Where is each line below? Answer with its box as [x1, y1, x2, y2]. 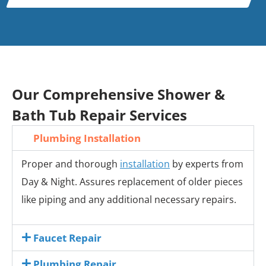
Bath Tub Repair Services [12, 105, 187, 125]
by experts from [170, 157, 243, 170]
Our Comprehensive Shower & [12, 84, 225, 104]
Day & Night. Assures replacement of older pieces [21, 175, 243, 188]
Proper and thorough [21, 157, 120, 170]
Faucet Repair [33, 231, 102, 245]
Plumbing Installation [33, 131, 141, 145]
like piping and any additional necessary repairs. [21, 193, 236, 206]
